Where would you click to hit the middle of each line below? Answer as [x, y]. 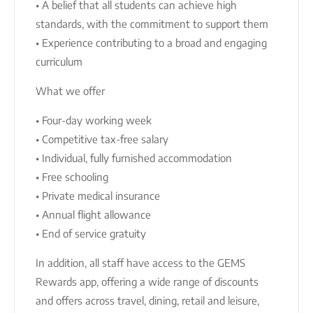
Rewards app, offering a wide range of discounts [147, 281]
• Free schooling [72, 176]
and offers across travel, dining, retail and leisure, [147, 300]
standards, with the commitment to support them [152, 23]
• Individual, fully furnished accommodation [134, 158]
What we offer [70, 90]
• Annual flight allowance [93, 214]
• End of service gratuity [91, 233]
